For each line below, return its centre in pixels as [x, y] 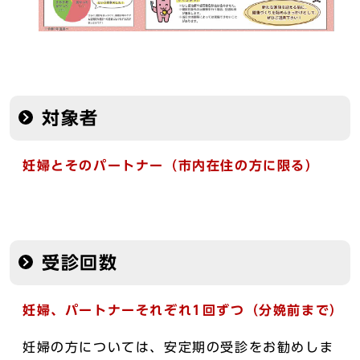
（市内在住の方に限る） [242, 165]
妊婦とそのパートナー [93, 165]
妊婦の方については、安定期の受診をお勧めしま [178, 347]
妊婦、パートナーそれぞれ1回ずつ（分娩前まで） [183, 310]
